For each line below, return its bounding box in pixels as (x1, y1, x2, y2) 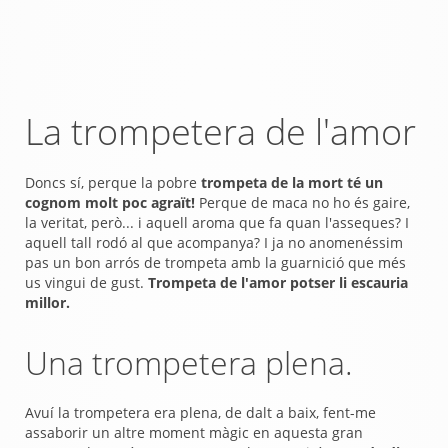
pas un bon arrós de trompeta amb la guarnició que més (25, 253, 406, 272)
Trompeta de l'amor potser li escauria (144, 273, 408, 292)
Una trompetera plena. (25, 341, 353, 384)
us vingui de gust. (25, 273, 144, 292)
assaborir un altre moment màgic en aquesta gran (25, 423, 363, 442)
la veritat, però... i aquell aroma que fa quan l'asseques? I (25, 213, 409, 232)
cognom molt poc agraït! (25, 193, 195, 212)
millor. (25, 293, 70, 312)
